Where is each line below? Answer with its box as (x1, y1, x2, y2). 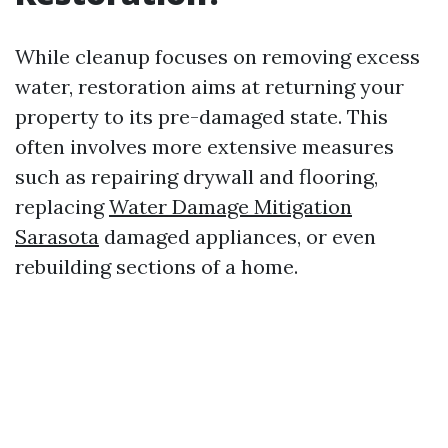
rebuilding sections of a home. (15, 253, 298, 279)
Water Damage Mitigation (109, 193, 352, 219)
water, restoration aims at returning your (15, 73, 404, 99)
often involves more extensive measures (15, 133, 394, 159)
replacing (15, 193, 109, 219)
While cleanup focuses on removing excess (15, 43, 420, 69)
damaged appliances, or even (99, 223, 376, 249)
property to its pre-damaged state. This (15, 103, 388, 129)
